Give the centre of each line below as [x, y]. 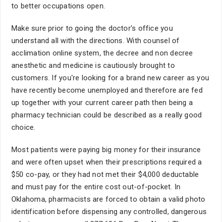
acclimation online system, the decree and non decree [102, 53]
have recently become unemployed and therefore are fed [107, 90]
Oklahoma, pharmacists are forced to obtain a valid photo [109, 199]
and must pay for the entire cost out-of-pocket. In [96, 187]
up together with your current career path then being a [102, 103]
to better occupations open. [58, 6]
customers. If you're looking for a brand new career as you [111, 78]
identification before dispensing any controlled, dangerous [109, 212]
